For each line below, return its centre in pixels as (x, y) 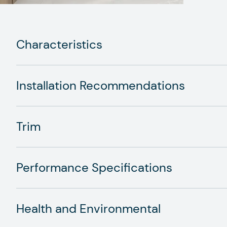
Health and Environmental (88, 209)
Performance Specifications (94, 167)
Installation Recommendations (101, 85)
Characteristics (59, 44)
